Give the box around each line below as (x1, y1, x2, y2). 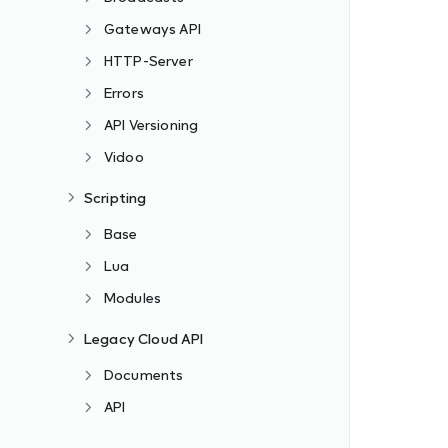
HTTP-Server (104, 52, 193, 69)
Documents (104, 366, 184, 383)
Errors (104, 84, 144, 101)
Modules (104, 289, 162, 306)
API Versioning (104, 116, 199, 133)
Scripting (84, 189, 147, 206)
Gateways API (104, 20, 201, 37)
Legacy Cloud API (84, 330, 204, 347)
